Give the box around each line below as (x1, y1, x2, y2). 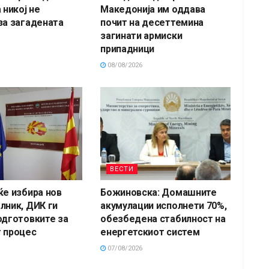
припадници (100, 43, 155, 55)
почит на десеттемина (100, 16, 204, 28)
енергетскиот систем (100, 226, 200, 238)
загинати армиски (100, 29, 183, 41)
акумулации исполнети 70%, (100, 199, 227, 211)
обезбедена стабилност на (100, 213, 226, 225)
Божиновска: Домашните (100, 186, 217, 198)
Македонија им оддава (100, 3, 205, 15)
